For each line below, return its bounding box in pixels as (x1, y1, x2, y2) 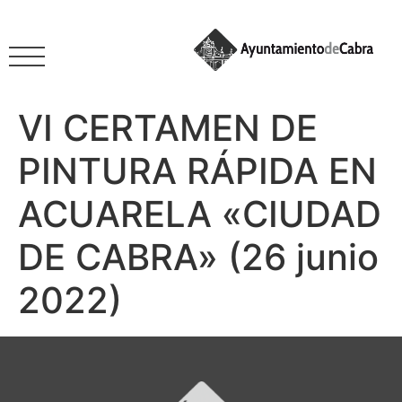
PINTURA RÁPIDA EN (18, 149, 377, 193)
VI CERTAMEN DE (18, 106, 318, 150)
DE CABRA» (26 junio (18, 235, 379, 279)
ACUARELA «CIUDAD (18, 192, 381, 236)
